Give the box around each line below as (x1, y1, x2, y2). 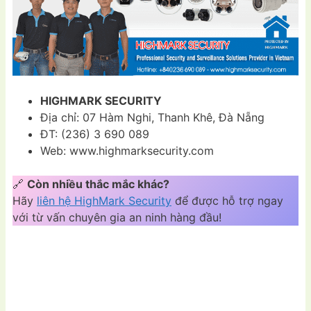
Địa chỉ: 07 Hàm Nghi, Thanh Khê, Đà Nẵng (40, 110, 264, 125)
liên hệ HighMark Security (37, 194, 171, 208)
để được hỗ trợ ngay (171, 194, 283, 208)
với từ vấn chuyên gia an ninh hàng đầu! (12, 210, 221, 225)
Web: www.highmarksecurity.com (40, 144, 214, 158)
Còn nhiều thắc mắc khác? (27, 177, 169, 192)
